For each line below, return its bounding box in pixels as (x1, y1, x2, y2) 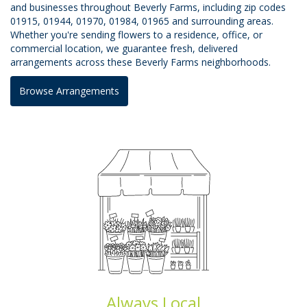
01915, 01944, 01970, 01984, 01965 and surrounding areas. (10, 14, 273, 27)
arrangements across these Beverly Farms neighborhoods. (10, 55, 271, 69)
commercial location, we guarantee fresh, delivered (10, 41, 238, 55)
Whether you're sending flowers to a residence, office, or (10, 27, 262, 41)
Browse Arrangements (19, 84, 119, 97)
